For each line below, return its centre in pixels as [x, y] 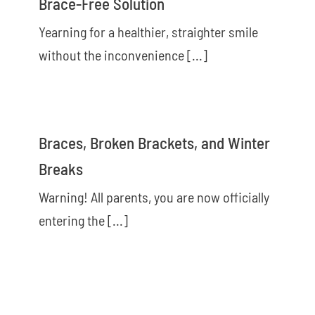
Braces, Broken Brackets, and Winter [154, 142]
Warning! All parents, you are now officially [154, 197]
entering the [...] [83, 220]
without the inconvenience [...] [123, 54]
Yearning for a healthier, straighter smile [148, 31]
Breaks [61, 168]
